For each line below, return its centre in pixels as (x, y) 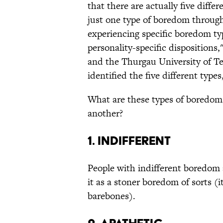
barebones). (111, 196)
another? (105, 113)
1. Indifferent (129, 141)
